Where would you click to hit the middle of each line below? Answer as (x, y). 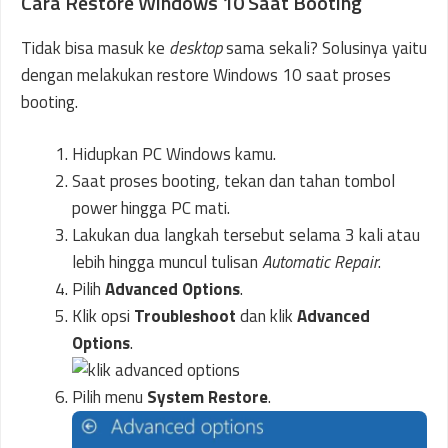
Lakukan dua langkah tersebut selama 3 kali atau (246, 235)
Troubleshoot (185, 316)
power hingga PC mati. (151, 208)
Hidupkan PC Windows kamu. (174, 154)
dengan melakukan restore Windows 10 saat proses (206, 74)
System (177, 397)
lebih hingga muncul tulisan (167, 262)
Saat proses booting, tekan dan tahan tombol (233, 181)
